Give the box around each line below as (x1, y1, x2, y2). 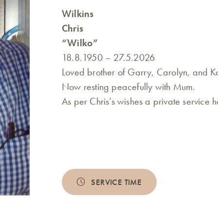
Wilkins (62, 7, 94, 20)
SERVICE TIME (91, 176, 142, 187)
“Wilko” (62, 36, 98, 50)
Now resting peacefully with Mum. (62, 80, 196, 93)
